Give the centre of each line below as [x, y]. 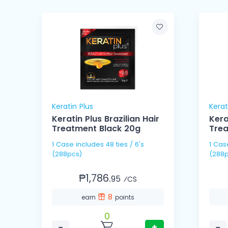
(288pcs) [67, 154]
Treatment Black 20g [96, 129]
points [124, 197]
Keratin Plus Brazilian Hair [106, 119]
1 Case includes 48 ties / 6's [64, 145]
